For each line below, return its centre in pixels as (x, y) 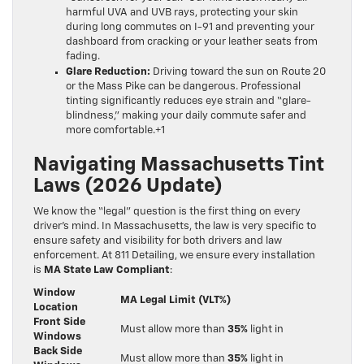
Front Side (59, 323)
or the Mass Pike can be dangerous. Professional (183, 87)
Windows (57, 337)
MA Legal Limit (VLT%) (175, 301)
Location (56, 308)
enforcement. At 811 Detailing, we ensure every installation (174, 256)
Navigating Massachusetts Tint (179, 165)
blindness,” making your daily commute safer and (186, 116)
